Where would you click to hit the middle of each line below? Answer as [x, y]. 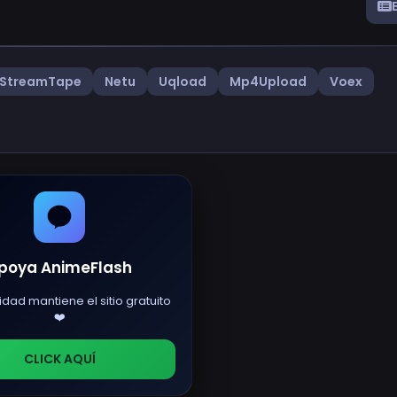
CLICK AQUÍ [59, 358]
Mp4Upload [268, 81]
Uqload [183, 81]
